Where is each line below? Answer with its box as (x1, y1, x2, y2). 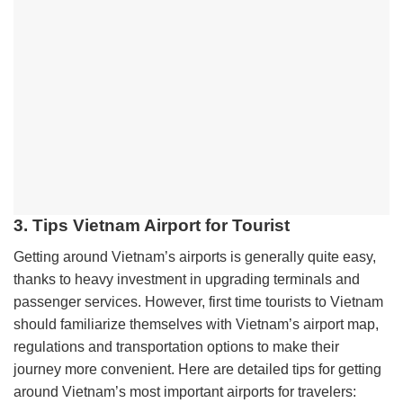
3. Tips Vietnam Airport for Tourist (13, 216, 294, 236)
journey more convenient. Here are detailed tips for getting (13, 361, 381, 377)
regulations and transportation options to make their (13, 338, 339, 354)
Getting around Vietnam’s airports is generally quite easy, (13, 248, 376, 264)
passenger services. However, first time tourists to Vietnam (13, 293, 383, 309)
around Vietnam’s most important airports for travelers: (13, 383, 356, 399)
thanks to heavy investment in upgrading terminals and (13, 271, 360, 287)
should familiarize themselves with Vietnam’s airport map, (13, 316, 379, 332)
